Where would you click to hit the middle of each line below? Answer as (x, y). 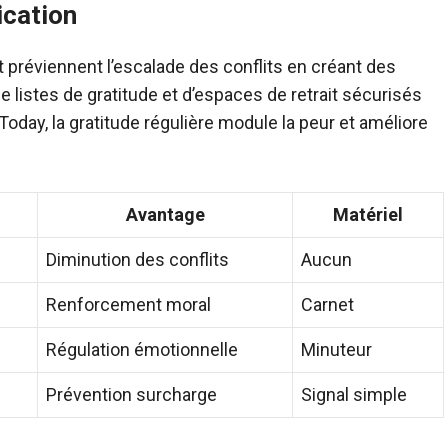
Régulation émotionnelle (142, 349)
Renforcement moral (128, 304)
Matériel (368, 214)
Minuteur (336, 349)
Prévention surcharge (131, 394)
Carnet (327, 304)
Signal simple (354, 394)
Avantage (165, 214)
